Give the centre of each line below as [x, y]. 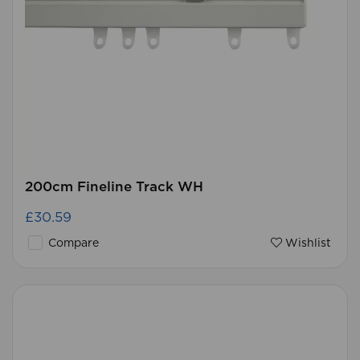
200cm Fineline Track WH [114, 187]
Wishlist [307, 243]
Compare [72, 243]
